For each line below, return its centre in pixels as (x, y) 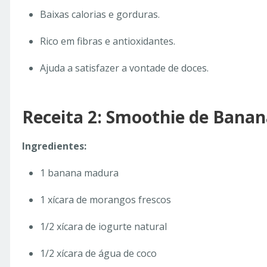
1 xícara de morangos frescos (105, 200)
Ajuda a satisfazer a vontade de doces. (124, 68)
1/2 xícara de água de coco (98, 254)
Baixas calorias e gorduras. (100, 15)
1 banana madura (79, 173)
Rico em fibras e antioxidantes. (108, 41)
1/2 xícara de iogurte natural (103, 227)
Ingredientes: (54, 146)
